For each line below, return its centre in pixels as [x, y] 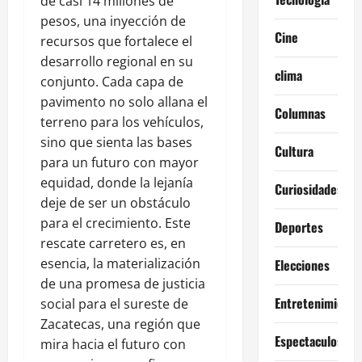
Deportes [299, 227]
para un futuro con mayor [120, 162]
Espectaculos [308, 341]
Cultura [294, 152]
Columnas [300, 114]
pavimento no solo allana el [124, 101]
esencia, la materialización [120, 263]
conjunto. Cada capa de [112, 81]
